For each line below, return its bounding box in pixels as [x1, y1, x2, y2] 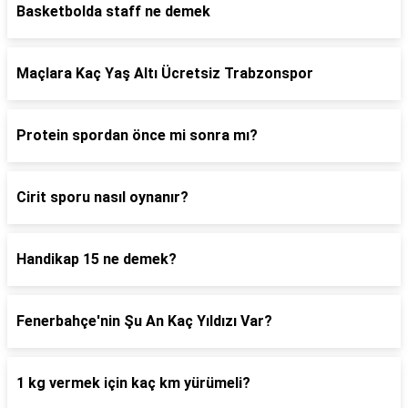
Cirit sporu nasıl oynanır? [16, 189, 189, 206]
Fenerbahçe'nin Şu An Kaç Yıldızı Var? [16, 312, 272, 330]
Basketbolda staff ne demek [16, 3, 210, 20]
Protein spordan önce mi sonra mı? [16, 127, 258, 144]
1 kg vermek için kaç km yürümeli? [16, 374, 250, 392]
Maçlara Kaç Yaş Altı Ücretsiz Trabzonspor [16, 65, 313, 82]
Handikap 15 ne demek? [16, 250, 177, 268]
